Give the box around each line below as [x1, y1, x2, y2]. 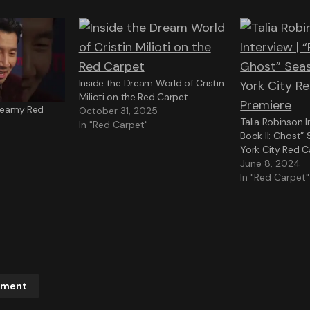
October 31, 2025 [78, 104, 158, 117]
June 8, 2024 [240, 157, 301, 170]
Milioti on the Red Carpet [78, 91, 188, 103]
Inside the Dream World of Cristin [78, 77, 224, 89]
